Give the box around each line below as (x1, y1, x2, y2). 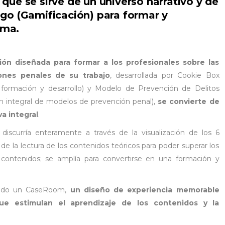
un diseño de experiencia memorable (70, 185, 219, 194)
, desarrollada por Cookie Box (109, 70, 219, 80)
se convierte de (158, 96, 219, 106)
